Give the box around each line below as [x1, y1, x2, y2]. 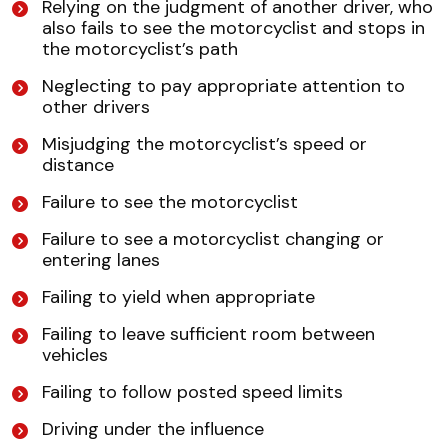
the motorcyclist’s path [42, 37, 238, 62]
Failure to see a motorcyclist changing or [42, 227, 384, 252]
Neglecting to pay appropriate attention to [42, 74, 405, 99]
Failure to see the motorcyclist [42, 190, 298, 215]
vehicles [42, 343, 108, 368]
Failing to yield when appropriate [42, 285, 315, 310]
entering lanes [42, 248, 160, 273]
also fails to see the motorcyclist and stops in [42, 16, 425, 41]
